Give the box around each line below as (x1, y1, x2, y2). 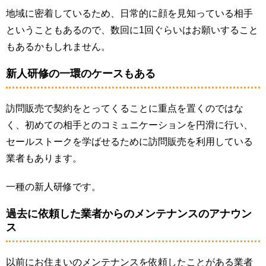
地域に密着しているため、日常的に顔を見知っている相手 (6, 8, 253, 18)
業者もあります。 (6, 153, 82, 163)
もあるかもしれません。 (6, 41, 110, 52)
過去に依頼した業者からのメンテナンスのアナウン (6, 207, 252, 220)
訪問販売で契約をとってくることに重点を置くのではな (6, 103, 243, 113)
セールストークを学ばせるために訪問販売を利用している (6, 136, 253, 147)
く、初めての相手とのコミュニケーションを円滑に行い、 (6, 119, 253, 130)
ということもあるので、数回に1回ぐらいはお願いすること (6, 24, 258, 35)
